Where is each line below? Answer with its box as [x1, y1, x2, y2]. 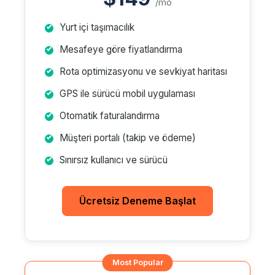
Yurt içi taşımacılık [60, 21, 134, 33]
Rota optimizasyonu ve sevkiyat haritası [60, 66, 227, 77]
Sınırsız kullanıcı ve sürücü [60, 154, 168, 166]
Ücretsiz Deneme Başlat [79, 195, 196, 207]
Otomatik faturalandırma [60, 110, 160, 122]
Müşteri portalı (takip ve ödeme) [60, 132, 196, 144]
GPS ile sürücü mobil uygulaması [60, 88, 195, 99]
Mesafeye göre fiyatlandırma [60, 44, 182, 55]
